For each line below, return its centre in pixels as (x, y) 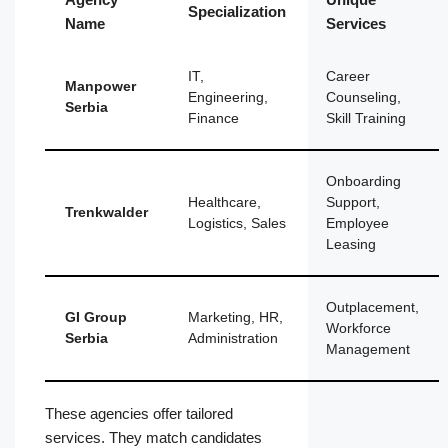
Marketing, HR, (235, 318)
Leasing (351, 245)
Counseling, (363, 98)
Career (348, 77)
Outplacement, (372, 308)
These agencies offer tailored (139, 414)
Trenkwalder (106, 213)
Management (368, 350)
